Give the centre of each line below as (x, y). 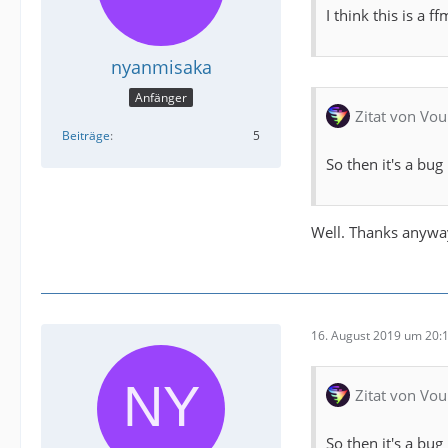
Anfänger (161, 97)
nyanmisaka (161, 67)
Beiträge (86, 135)
